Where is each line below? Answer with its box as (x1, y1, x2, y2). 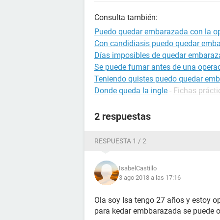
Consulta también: (94, 13, 158, 22)
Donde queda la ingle (94, 86, 167, 95)
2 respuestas (94, 110, 151, 122)
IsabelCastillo (119, 165, 157, 172)
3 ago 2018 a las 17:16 (119, 174, 181, 181)
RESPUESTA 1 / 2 (94, 137, 146, 145)
